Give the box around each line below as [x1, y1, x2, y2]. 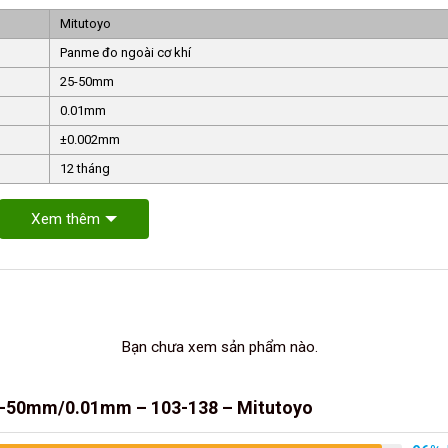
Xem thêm [31, 210, 100, 229]
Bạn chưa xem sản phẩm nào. [120, 338, 318, 357]
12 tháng [60, 161, 110, 177]
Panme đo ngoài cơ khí [60, 45, 194, 61]
